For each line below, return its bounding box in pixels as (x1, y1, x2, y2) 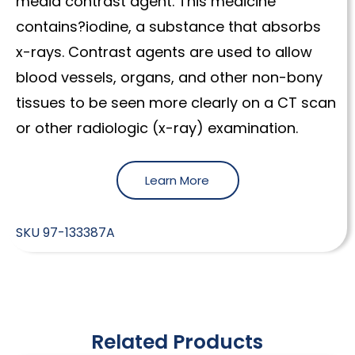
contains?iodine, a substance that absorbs (16, 17, 321, 37)
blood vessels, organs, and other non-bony (16, 67, 323, 88)
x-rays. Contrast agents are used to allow (16, 42, 312, 63)
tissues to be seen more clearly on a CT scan (16, 93, 336, 113)
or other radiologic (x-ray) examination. (16, 118, 298, 139)
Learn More (145, 171, 210, 189)
